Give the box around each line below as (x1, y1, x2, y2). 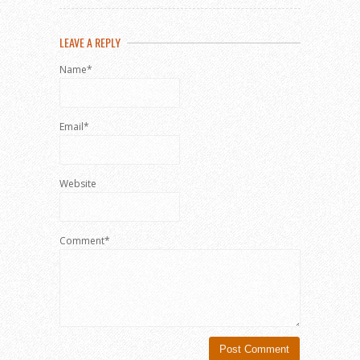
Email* (59, 120, 89, 133)
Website (59, 177, 96, 190)
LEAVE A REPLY (59, 34, 121, 51)
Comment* (59, 234, 110, 247)
